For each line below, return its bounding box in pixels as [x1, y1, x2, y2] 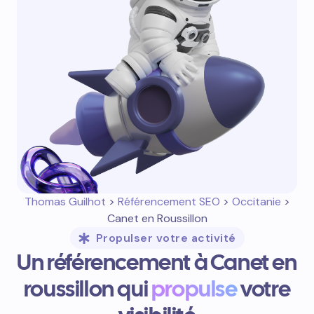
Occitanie [231, 194, 281, 209]
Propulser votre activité [95, 231, 236, 245]
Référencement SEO [117, 194, 220, 209]
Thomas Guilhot [24, 194, 106, 209]
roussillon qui [23, 274, 151, 303]
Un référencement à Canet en [17, 247, 297, 277]
